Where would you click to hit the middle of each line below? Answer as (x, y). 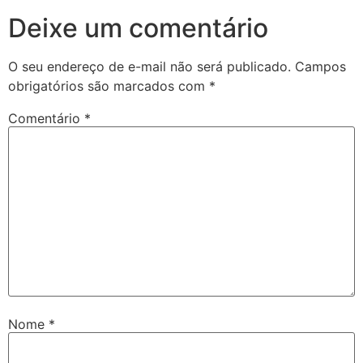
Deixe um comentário (138, 28)
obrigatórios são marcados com (109, 85)
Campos (320, 66)
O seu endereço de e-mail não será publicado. (149, 66)
